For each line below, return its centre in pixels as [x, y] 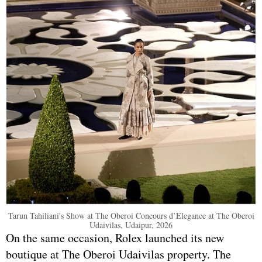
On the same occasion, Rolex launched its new [115, 238]
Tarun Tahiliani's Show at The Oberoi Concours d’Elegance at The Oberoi [131, 216]
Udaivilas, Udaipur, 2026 [131, 225]
